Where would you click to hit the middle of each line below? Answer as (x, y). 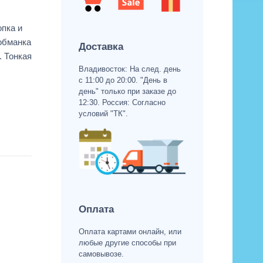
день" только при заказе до (127, 91)
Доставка (101, 46)
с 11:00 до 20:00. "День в (123, 80)
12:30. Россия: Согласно (122, 102)
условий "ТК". (103, 113)
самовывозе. (101, 254)
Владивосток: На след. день (129, 69)
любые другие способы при (127, 243)
